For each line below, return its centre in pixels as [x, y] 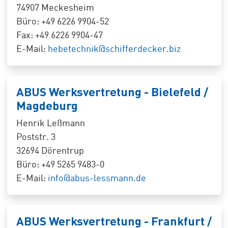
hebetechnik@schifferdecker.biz [114, 49]
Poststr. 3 [36, 137]
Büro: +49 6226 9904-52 [62, 22]
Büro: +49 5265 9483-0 [60, 165]
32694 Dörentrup [50, 151]
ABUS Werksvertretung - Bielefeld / [112, 92]
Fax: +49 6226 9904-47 [59, 36]
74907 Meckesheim [55, 8]
